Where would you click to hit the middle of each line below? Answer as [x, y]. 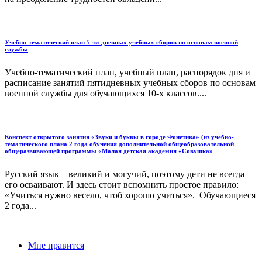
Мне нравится [56, 245]
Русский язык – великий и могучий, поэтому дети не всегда [125, 174]
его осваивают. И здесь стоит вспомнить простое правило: [122, 184]
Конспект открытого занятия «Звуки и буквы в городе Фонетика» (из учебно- [119, 137]
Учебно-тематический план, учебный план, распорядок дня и [127, 72]
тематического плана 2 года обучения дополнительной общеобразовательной [119, 144]
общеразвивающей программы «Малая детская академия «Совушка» [109, 151]
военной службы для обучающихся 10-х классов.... [106, 93]
